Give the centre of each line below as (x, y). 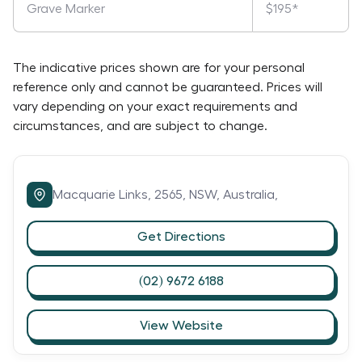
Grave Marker (66, 9)
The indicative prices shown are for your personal (159, 68)
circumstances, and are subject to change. (140, 126)
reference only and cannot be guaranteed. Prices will (168, 87)
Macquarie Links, (103, 195)
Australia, (250, 195)
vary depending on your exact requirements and (155, 107)
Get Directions (181, 236)
